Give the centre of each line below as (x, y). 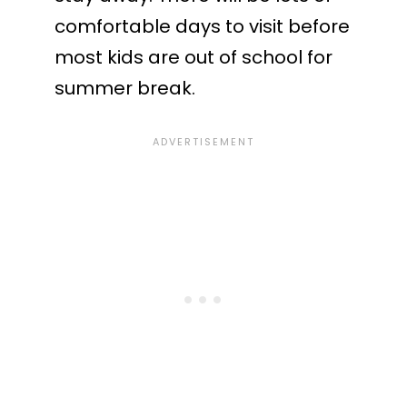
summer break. (125, 88)
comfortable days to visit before (202, 26)
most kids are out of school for (194, 57)
